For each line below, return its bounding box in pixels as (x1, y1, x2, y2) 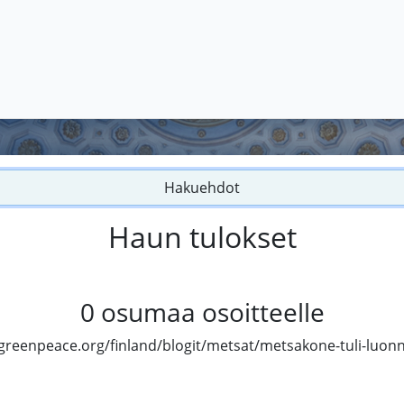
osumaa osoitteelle (100, 295, 325, 330)
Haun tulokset (107, 217, 297, 257)
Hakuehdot (164, 178, 240, 198)
